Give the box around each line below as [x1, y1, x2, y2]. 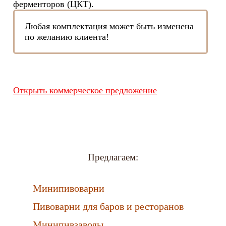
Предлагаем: [88, 152, 138, 162]
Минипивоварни [32, 183, 104, 194]
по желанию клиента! [25, 32, 109, 42]
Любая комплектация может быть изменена [25, 21, 194, 31]
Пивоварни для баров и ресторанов [32, 201, 184, 212]
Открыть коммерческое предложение [13, 85, 157, 95]
